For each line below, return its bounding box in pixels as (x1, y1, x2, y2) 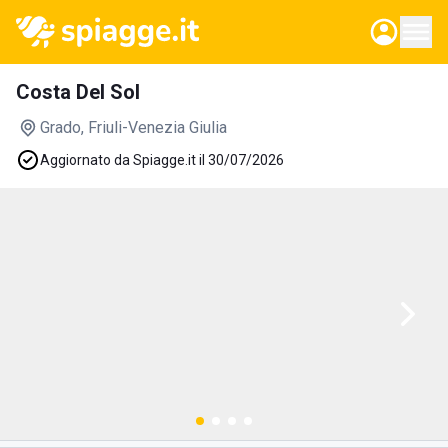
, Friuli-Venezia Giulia (81, 118, 227, 137)
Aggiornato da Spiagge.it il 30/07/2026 (40, 152, 284, 168)
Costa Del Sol (16, 80, 140, 104)
